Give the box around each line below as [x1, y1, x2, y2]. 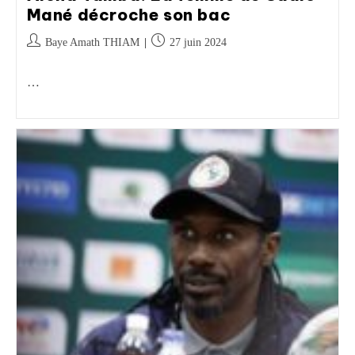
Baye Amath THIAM [44, 36, 139, 48]
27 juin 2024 [169, 36, 227, 48]
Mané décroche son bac [26, 5, 231, 25]
